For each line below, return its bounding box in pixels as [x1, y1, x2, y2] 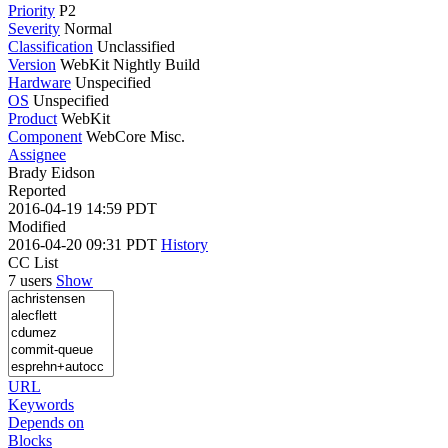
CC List [8, 253, 58, 271]
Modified [8, 217, 66, 235]
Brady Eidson [8, 163, 95, 181]
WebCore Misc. [86, 127, 185, 145]
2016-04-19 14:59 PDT [8, 199, 157, 217]
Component [8, 127, 82, 145]
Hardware [8, 73, 71, 91]
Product [8, 109, 57, 127]
